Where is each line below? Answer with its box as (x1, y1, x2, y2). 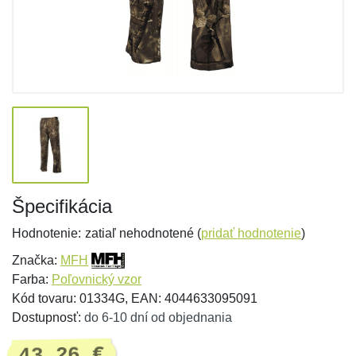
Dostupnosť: (12, 311, 84, 324)
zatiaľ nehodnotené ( (85, 226, 201, 240)
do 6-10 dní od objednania (84, 311, 232, 324)
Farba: (12, 273, 52, 286)
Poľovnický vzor (52, 273, 141, 286)
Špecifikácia (12, 195, 112, 217)
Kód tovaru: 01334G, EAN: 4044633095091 (12, 292, 257, 305)
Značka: (12, 253, 60, 267)
